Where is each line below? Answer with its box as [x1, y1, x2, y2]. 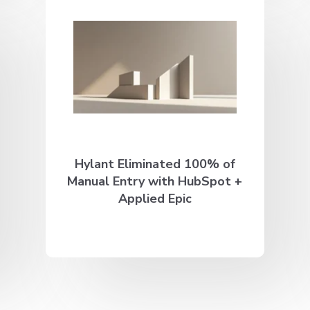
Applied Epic [118, 190, 192, 207]
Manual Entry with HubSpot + [67, 172, 243, 190]
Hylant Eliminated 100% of [74, 155, 235, 172]
